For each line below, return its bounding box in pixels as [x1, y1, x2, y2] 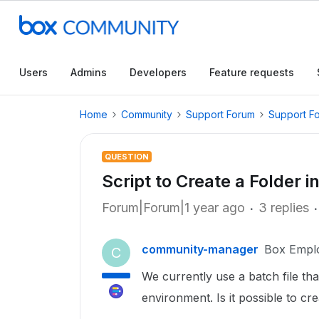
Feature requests [209, 66, 294, 78]
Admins [70, 66, 107, 78]
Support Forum [186, 108, 255, 120]
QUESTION [105, 152, 149, 162]
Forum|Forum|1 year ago [102, 200, 245, 215]
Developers [130, 66, 187, 78]
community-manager [142, 242, 258, 256]
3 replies [258, 200, 309, 215]
